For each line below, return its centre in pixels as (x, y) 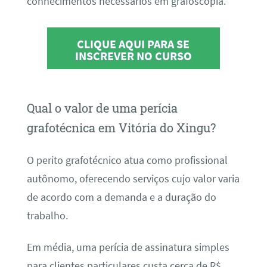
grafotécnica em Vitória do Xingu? (121, 128)
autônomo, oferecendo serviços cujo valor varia (133, 178)
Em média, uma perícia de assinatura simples (128, 248)
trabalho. (47, 215)
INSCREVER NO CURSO (133, 55)
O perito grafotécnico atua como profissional (127, 160)
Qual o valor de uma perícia (102, 108)
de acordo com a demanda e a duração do (121, 197)
